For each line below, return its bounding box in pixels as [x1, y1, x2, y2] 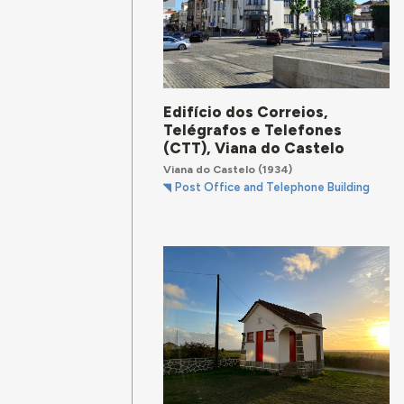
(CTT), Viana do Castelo [163, 138, 345, 157]
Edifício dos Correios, [163, 102, 329, 121]
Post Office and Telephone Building [175, 180, 371, 195]
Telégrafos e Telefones [163, 120, 343, 139]
